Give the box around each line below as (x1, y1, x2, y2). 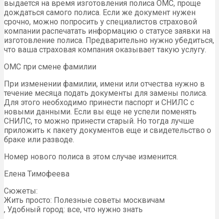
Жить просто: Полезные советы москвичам (4, 196, 165, 205)
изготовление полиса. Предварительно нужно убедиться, (4, 36, 214, 45)
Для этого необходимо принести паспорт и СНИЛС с (4, 98, 194, 108)
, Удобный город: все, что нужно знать (4, 205, 143, 215)
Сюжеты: (4, 186, 38, 196)
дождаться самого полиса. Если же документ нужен (4, 8, 196, 18)
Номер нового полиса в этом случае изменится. (4, 152, 178, 162)
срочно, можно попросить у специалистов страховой (4, 17, 197, 27)
